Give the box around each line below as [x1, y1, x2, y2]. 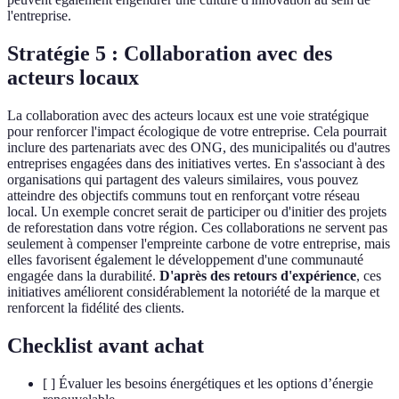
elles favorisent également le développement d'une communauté [7, 252, 363, 268]
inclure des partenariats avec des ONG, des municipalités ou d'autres [7, 140, 390, 156]
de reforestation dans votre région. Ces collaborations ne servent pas [7, 220, 387, 236]
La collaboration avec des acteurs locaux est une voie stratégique [7, 108, 369, 124]
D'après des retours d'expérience [159, 268, 356, 284]
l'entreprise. [7, 8, 71, 24]
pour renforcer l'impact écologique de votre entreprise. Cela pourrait [7, 124, 387, 140]
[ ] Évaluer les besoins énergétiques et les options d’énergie [43, 375, 373, 391]
